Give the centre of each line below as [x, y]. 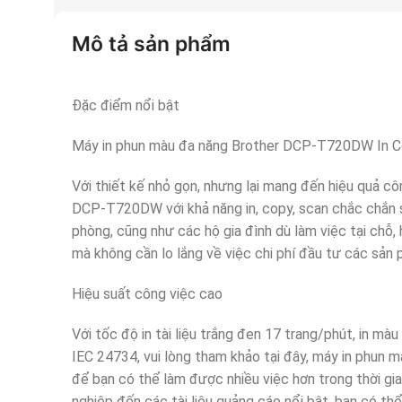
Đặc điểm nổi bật [126, 105]
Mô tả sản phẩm [151, 44]
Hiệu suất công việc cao [147, 293]
